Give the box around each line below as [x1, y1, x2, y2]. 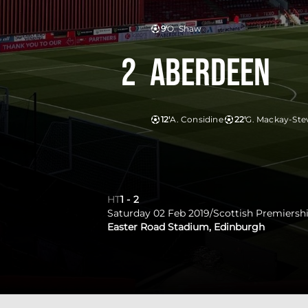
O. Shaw [167, 23, 202, 34]
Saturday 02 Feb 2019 [107, 207, 210, 219]
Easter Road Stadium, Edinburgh [107, 221, 265, 233]
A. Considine [170, 114, 223, 124]
